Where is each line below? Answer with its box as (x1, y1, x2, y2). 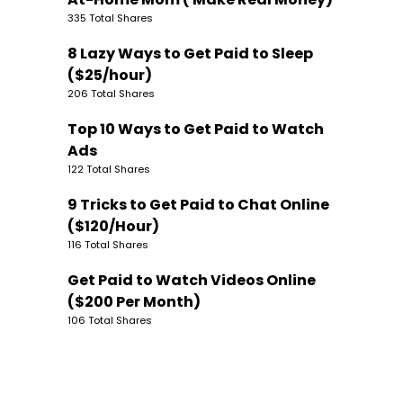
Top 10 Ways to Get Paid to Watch (67, 118, 324, 139)
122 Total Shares (67, 161, 150, 176)
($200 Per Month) (67, 291, 201, 312)
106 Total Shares (67, 312, 152, 327)
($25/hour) (67, 64, 152, 85)
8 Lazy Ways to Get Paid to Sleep (67, 42, 313, 64)
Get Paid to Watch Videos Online (67, 269, 316, 291)
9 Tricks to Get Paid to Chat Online (67, 193, 329, 215)
